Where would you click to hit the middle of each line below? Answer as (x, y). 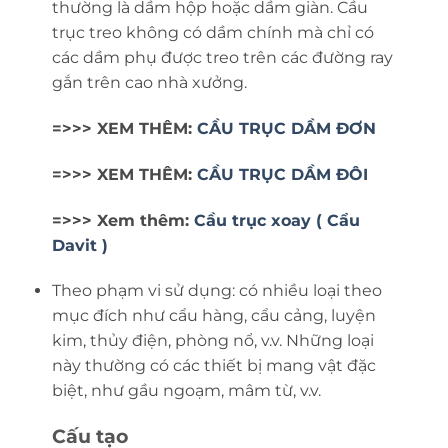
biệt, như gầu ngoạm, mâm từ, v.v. (186, 391)
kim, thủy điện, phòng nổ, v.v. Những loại (212, 341)
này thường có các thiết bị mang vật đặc (213, 366)
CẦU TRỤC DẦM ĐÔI (279, 174)
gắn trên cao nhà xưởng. (149, 83)
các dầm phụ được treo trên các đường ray (222, 58)
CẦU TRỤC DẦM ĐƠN (286, 128)
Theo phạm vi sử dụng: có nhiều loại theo (216, 291)
